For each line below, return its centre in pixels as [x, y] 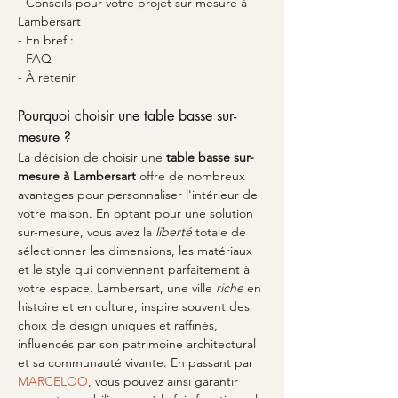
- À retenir [47, 77]
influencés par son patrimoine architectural [139, 344]
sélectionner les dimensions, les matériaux [137, 251]
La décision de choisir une [92, 157]
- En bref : [46, 40]
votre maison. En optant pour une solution [137, 213]
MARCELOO [53, 381]
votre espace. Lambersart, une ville [117, 288]
